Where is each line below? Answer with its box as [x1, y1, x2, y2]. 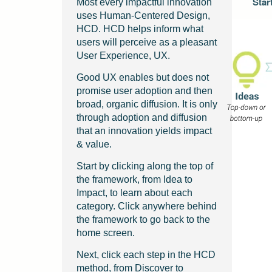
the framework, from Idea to [76, 174, 192, 185]
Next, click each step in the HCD [76, 250, 216, 260]
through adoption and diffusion [76, 112, 207, 123]
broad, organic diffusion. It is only [76, 99, 217, 109]
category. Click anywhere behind [76, 201, 217, 211]
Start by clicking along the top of [76, 161, 213, 171]
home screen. [76, 228, 135, 238]
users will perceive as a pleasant [76, 37, 217, 47]
